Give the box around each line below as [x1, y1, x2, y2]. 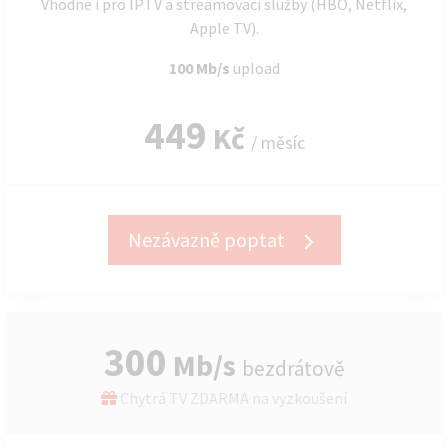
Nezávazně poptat [127, 227, 289, 252]
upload [232, 58, 280, 78]
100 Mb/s [168, 58, 233, 78]
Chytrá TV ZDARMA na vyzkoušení [117, 388, 347, 408]
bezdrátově [242, 355, 344, 382]
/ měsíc [250, 131, 305, 154]
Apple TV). [189, 18, 259, 38]
